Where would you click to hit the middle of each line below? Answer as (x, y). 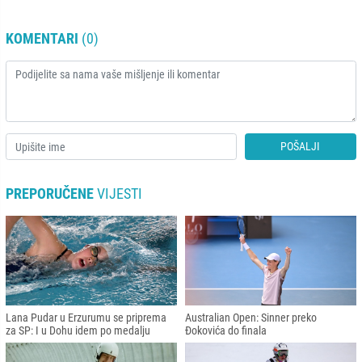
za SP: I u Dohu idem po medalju (78, 330)
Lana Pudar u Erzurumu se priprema (86, 317)
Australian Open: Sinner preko (251, 317)
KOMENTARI (42, 39)
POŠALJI (301, 147)
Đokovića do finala (226, 330)
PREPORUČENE (50, 194)
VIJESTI (118, 194)
